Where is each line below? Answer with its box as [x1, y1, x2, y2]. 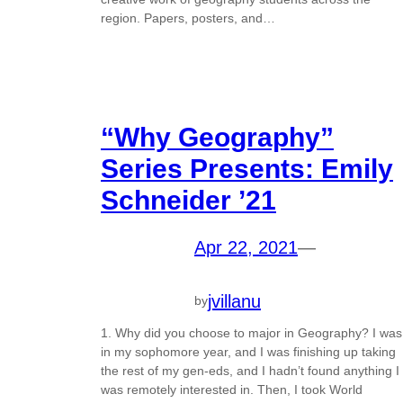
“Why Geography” [101, 122, 334, 153]
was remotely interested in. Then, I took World [101, 381, 363, 397]
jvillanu [208, 291, 261, 311]
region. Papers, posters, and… [101, 11, 275, 26]
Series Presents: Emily [101, 154, 393, 184]
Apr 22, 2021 [194, 237, 298, 258]
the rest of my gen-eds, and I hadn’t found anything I [101, 363, 399, 378]
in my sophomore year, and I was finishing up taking [101, 344, 396, 359]
